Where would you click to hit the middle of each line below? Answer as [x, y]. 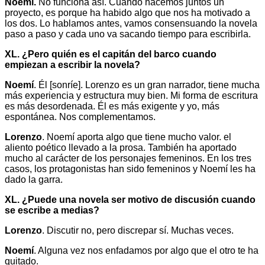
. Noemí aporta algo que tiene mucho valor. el [137, 137]
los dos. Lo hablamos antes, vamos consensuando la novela [131, 24]
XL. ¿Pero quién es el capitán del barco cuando [111, 54]
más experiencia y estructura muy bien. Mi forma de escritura [131, 96]
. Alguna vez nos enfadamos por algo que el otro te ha [146, 251]
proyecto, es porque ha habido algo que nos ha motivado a [127, 13]
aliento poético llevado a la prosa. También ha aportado [121, 148]
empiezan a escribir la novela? [72, 65]
